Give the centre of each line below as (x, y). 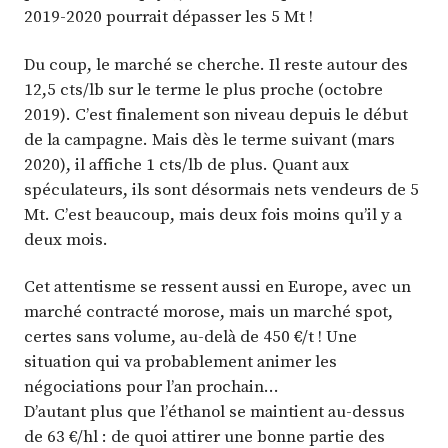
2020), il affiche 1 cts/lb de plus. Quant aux (186, 163)
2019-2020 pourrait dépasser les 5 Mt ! (168, 16)
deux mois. (66, 238)
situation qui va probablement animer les (180, 361)
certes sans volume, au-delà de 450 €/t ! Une (190, 336)
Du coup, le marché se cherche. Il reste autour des (216, 63)
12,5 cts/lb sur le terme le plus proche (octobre (203, 88)
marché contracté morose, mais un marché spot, (208, 311)
